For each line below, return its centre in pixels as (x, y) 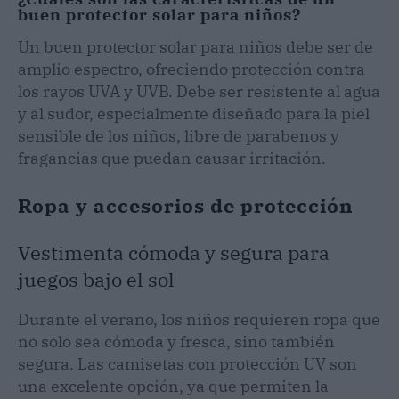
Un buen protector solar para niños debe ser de (195, 46)
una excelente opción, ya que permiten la (173, 386)
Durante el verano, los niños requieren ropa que (199, 319)
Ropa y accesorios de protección (186, 205)
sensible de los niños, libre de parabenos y (179, 135)
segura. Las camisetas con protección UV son (187, 363)
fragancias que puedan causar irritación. (172, 158)
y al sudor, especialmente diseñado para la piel (194, 113)
